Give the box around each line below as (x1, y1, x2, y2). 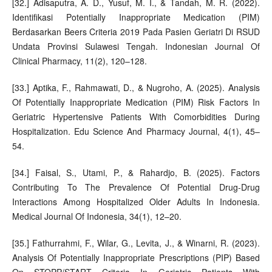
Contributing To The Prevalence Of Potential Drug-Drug (12, 180, 260, 193)
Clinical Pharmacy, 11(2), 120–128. (12, 54, 147, 67)
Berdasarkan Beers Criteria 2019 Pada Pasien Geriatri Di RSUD (12, 25, 260, 38)
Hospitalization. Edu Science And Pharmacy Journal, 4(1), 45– (12, 124, 260, 137)
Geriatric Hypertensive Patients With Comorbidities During (12, 110, 260, 123)
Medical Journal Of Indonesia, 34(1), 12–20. (12, 209, 182, 222)
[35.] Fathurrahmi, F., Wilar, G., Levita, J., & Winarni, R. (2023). (12, 236, 260, 249)
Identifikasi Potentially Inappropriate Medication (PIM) (12, 10, 260, 23)
